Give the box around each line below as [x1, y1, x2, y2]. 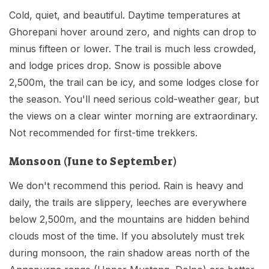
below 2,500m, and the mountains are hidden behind [9, 213, 249, 226]
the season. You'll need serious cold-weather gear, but [9, 93, 259, 106]
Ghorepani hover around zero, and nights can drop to [9, 26, 256, 38]
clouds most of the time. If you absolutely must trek [9, 230, 244, 243]
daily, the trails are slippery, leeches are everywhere [9, 196, 247, 209]
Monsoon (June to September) [9, 154, 177, 169]
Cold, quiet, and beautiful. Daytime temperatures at [9, 9, 240, 22]
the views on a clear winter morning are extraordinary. [9, 110, 258, 122]
